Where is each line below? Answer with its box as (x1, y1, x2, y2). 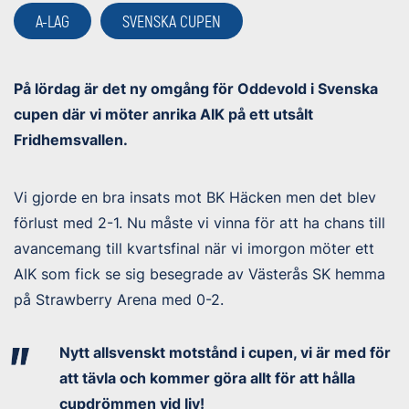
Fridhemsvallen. (14, 130, 128, 149)
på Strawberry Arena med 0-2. (14, 289, 224, 309)
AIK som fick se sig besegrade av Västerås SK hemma (14, 264, 385, 283)
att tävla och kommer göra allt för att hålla (59, 368, 355, 387)
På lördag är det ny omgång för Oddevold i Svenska (14, 79, 378, 98)
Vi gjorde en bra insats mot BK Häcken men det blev (14, 187, 376, 206)
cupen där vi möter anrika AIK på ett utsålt (14, 104, 313, 123)
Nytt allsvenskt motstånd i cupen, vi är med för (59, 342, 391, 362)
